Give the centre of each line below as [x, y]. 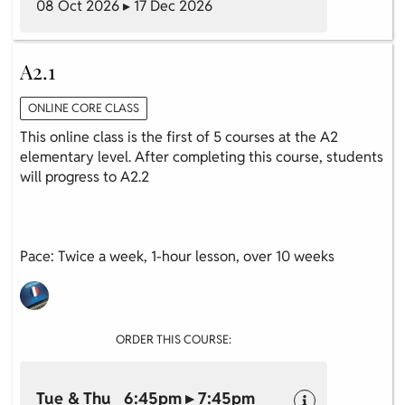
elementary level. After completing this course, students [202, 156]
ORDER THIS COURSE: [174, 339]
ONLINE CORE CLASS [84, 108]
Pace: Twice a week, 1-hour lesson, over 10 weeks [177, 256]
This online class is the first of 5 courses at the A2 [179, 137]
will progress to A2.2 [85, 176]
